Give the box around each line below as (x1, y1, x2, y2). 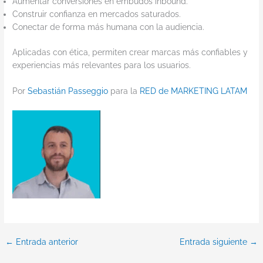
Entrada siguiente (179, 237, 249, 247)
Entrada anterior (14, 237, 79, 247)
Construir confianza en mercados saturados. (12, 9, 181, 19)
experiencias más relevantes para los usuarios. (12, 60, 191, 70)
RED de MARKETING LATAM (140, 86, 248, 96)
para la (108, 86, 140, 96)
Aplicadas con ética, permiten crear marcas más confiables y (12, 47, 248, 57)
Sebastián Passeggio (28, 86, 109, 96)
